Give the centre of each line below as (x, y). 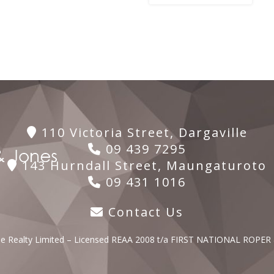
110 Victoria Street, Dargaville (142, 133)
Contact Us (144, 212)
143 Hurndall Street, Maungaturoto (142, 166)
